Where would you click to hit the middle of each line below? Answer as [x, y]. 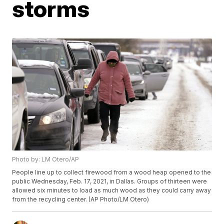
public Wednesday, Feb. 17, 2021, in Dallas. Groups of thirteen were [110, 181]
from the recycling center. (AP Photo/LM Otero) [81, 199]
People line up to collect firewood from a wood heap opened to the [112, 172]
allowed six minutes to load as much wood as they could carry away [112, 190]
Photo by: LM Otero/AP [46, 159]
